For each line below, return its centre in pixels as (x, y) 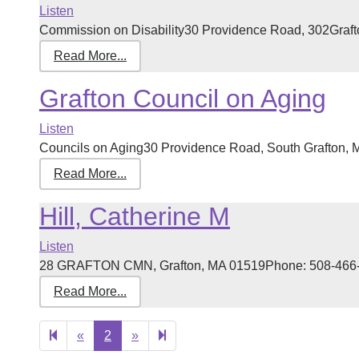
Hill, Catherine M (134, 216)
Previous (108, 335)
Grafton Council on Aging (182, 99)
